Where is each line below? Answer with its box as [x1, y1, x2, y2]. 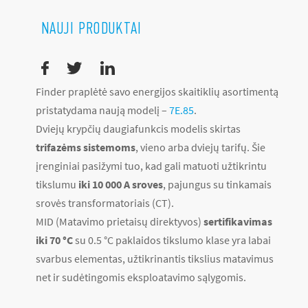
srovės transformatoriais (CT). [36, 196, 174, 210]
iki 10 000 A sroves [78, 177, 163, 191]
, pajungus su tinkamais [163, 177, 272, 191]
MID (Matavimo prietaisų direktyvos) [36, 214, 203, 228]
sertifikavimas [203, 214, 272, 228]
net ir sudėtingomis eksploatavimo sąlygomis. [36, 270, 246, 284]
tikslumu [36, 177, 78, 191]
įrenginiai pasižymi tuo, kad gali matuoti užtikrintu [36, 159, 267, 173]
